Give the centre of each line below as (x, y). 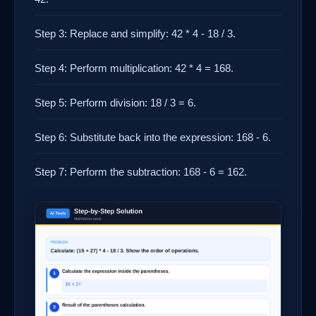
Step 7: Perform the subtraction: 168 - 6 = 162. (141, 172)
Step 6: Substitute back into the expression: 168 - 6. (153, 137)
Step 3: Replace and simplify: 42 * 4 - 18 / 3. (135, 34)
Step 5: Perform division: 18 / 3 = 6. (115, 103)
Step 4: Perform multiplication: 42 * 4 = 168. (134, 68)
